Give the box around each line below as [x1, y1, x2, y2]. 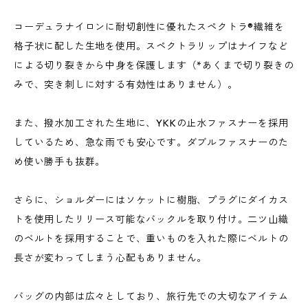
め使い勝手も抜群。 [14, 155, 106, 168]
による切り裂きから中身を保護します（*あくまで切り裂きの [14, 59, 294, 71]
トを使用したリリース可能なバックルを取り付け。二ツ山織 [14, 213, 289, 225]
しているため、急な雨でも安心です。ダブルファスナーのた [14, 136, 289, 148]
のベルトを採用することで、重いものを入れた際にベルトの [14, 232, 289, 245]
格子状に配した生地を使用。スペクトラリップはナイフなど [14, 40, 289, 52]
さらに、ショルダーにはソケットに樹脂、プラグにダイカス [14, 194, 289, 206]
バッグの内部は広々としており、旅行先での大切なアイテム [14, 290, 289, 302]
